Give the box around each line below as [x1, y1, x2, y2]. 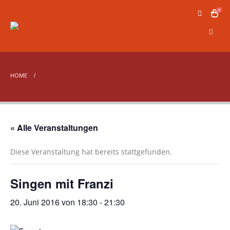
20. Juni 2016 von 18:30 [10, 196, 98, 208]
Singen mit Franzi [10, 175, 113, 192]
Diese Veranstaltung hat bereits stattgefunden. [10, 147, 172, 157]
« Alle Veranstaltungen [10, 122, 98, 133]
